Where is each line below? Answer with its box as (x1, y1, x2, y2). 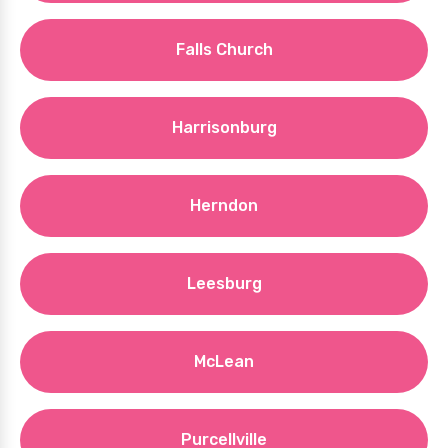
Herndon (190, 196, 258, 215)
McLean (194, 352, 254, 371)
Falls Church (175, 40, 273, 59)
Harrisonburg (171, 118, 277, 137)
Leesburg (186, 274, 262, 293)
